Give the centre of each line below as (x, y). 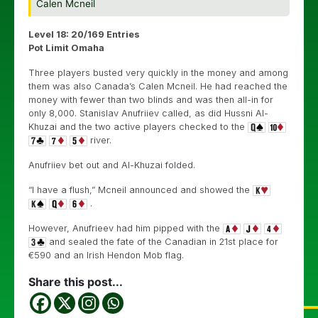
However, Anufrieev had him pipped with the (126, 228)
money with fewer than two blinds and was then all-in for (151, 100)
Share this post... (76, 282)
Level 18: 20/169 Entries (84, 34)
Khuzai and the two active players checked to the (138, 127)
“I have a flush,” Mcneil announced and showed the (141, 190)
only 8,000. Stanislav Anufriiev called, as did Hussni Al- (148, 113)
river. (99, 140)
